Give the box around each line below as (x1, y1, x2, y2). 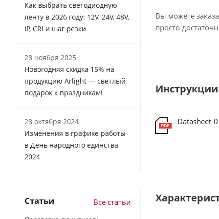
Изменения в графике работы (24, 128, 126, 138)
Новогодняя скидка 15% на (24, 64, 114, 74)
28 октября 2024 (24, 116, 79, 126)
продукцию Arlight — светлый (24, 76, 126, 86)
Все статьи (93, 197, 131, 207)
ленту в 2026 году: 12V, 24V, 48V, (24, 12, 129, 22)
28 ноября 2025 (24, 52, 76, 62)
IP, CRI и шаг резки (24, 23, 86, 33)
